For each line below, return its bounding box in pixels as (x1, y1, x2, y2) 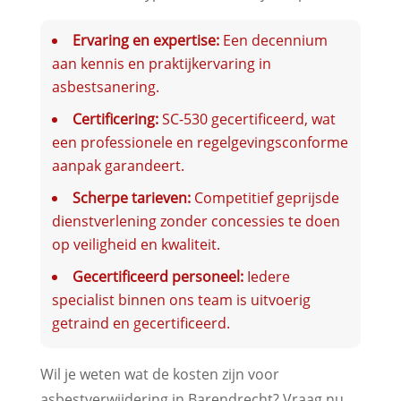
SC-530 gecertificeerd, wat (158, 108, 336, 129)
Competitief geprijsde (190, 187, 339, 208)
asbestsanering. (51, 76, 159, 97)
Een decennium (218, 30, 328, 50)
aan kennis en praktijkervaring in (51, 53, 271, 73)
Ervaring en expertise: (72, 30, 219, 50)
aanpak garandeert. (51, 155, 184, 175)
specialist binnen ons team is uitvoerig (51, 289, 311, 310)
